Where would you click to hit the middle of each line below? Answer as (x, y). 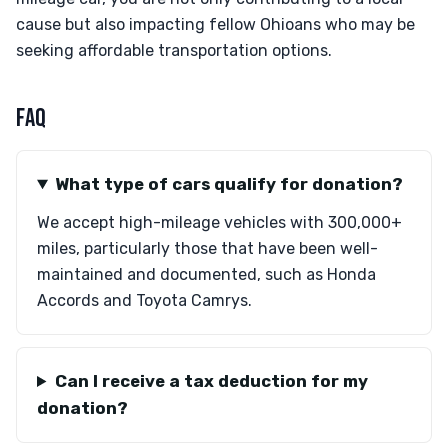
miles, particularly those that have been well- (207, 248)
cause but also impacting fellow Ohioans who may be (215, 24)
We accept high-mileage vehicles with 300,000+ (219, 222)
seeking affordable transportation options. (174, 50)
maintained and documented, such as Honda (206, 274)
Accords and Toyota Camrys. (144, 300)
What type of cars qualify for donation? (228, 184)
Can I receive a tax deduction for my (211, 381)
